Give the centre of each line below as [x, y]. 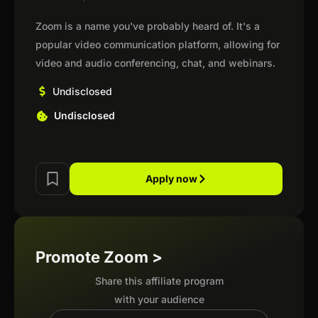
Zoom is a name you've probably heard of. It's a [148, 26]
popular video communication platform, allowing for [158, 44]
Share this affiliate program [159, 281]
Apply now [171, 179]
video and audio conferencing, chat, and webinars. [155, 63]
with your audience [159, 299]
